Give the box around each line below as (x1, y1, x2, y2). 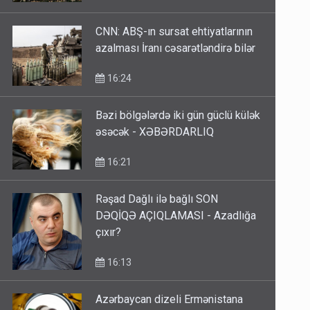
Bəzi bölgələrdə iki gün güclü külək (95, 109, 261, 122)
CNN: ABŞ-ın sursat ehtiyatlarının (95, 25, 253, 39)
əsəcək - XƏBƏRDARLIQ (95, 125, 215, 139)
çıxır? (95, 226, 122, 239)
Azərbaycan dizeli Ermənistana (95, 293, 244, 307)
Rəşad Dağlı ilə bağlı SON (95, 192, 219, 206)
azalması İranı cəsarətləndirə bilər (95, 42, 256, 55)
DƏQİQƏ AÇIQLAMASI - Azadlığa (95, 209, 257, 223)
